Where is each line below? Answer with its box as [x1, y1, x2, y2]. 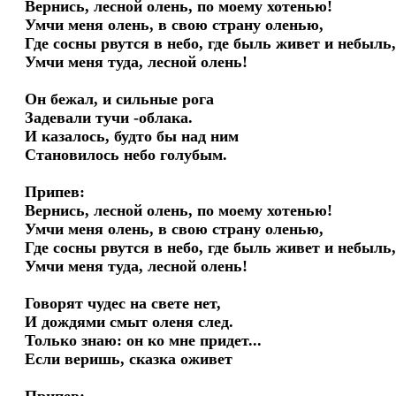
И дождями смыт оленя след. [25, 313, 234, 331]
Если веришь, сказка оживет [25, 350, 233, 368]
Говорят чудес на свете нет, [25, 294, 222, 312]
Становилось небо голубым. [25, 146, 228, 164]
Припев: [25, 183, 86, 201]
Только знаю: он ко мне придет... [25, 331, 263, 349]
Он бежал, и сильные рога [25, 90, 215, 108]
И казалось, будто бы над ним [25, 127, 240, 145]
